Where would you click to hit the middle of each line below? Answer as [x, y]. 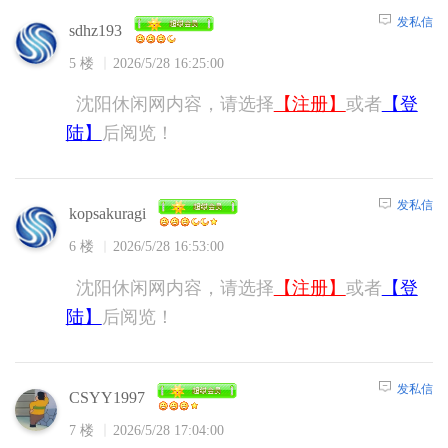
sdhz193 [95, 30]
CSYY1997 [106, 397]
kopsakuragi [107, 214]
